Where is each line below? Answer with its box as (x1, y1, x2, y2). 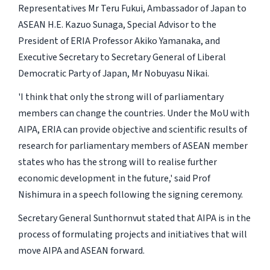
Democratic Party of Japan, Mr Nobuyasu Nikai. (17, 67, 209, 81)
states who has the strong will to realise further (17, 155, 217, 169)
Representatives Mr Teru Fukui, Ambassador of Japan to (17, 2, 246, 16)
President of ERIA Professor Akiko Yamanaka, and (17, 34, 220, 48)
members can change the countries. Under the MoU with (17, 107, 250, 121)
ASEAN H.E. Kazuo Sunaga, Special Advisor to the (17, 18, 216, 32)
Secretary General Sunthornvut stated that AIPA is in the (17, 212, 251, 225)
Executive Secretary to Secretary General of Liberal (17, 51, 226, 64)
